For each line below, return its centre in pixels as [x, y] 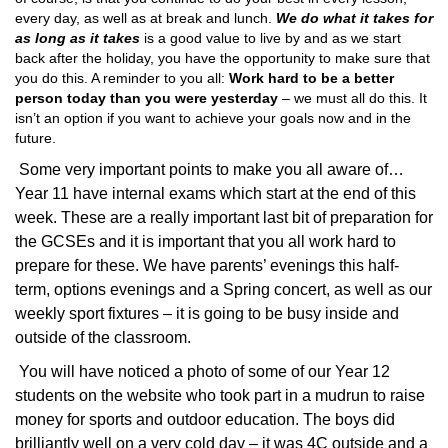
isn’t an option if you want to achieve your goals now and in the [213, 118]
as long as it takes [77, 38]
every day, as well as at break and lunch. [145, 18]
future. [35, 138]
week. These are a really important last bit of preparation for [224, 217]
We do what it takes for [354, 18]
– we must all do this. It [354, 98]
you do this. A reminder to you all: [122, 78]
